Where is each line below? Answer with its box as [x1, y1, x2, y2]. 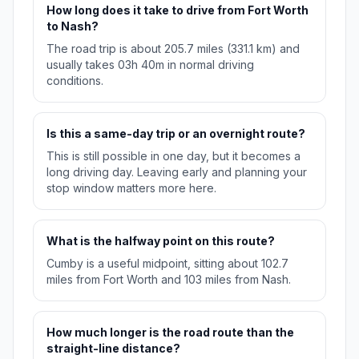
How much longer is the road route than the [46, 325, 294, 340]
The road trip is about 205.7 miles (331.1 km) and [46, 42, 300, 56]
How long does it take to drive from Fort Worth [46, 3, 309, 18]
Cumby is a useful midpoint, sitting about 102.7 [46, 256, 288, 271]
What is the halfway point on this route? [46, 234, 275, 248]
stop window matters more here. [46, 181, 216, 196]
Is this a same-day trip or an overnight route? [46, 127, 305, 141]
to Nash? [46, 19, 99, 34]
